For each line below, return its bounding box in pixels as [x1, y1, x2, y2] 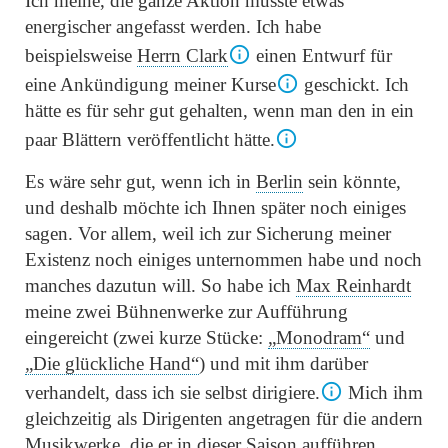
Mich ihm [348, 382, 423, 404]
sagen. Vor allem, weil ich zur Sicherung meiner [25, 223, 391, 245]
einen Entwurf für [256, 45, 392, 67]
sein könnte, [303, 171, 401, 193]
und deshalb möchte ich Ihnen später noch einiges [25, 197, 406, 219]
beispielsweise [25, 45, 137, 67]
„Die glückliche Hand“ [25, 353, 199, 375]
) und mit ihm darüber [199, 353, 368, 375]
